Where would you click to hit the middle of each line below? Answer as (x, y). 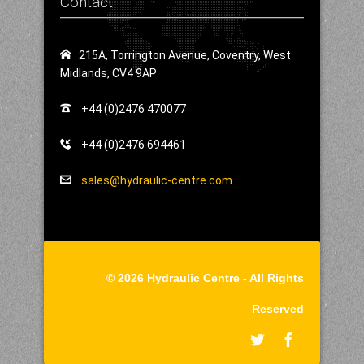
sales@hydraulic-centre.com (157, 181)
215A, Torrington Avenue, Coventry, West (185, 56)
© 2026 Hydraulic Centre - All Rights (205, 278)
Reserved (278, 309)
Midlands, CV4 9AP (108, 74)
